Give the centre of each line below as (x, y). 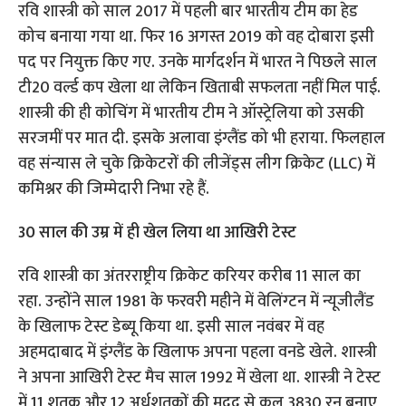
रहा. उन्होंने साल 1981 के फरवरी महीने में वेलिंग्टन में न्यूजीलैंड (197, 302)
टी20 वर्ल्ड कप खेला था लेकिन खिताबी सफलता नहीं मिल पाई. (200, 88)
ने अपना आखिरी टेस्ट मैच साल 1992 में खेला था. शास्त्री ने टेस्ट (200, 378)
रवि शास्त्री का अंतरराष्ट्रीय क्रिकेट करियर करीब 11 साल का (190, 277)
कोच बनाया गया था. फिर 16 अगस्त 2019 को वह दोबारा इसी (197, 38)
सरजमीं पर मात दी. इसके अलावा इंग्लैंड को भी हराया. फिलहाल (202, 139)
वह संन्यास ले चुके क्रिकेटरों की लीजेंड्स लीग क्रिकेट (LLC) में (197, 164)
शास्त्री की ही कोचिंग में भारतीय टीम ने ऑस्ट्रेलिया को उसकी (192, 114)
